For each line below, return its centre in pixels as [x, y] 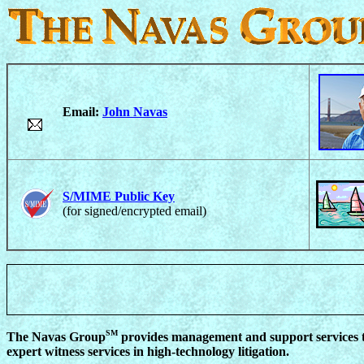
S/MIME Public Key [119, 197]
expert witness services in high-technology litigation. [148, 351]
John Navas [135, 112]
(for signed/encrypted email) [134, 211]
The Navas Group [56, 336]
